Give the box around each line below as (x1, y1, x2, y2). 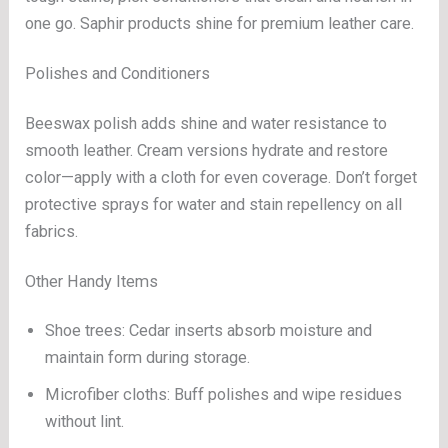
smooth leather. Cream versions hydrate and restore (25, 140, 389, 160)
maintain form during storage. (45, 348, 251, 368)
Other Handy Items (25, 271, 159, 291)
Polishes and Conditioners (25, 63, 211, 83)
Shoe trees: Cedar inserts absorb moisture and (45, 321, 373, 341)
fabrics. (25, 221, 79, 241)
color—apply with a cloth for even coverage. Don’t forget (25, 167, 418, 187)
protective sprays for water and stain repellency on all (25, 194, 403, 214)
